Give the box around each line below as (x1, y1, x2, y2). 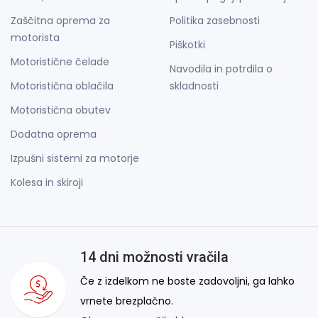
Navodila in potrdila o (170, 62, 273, 77)
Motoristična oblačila (11, 79, 114, 94)
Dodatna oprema (11, 127, 97, 142)
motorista (11, 31, 60, 45)
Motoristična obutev (11, 103, 111, 118)
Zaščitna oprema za (11, 13, 110, 28)
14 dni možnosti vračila (80, 248, 229, 266)
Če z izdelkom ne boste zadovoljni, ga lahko (80, 274, 295, 289)
